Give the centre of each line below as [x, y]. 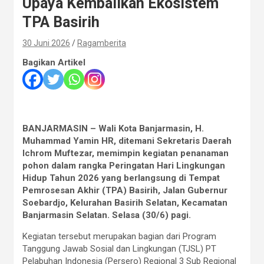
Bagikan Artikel [54, 62]
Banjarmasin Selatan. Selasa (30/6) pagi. [107, 215]
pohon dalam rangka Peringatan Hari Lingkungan [124, 166]
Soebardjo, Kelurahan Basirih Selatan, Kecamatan [125, 203]
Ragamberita [102, 43]
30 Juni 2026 [46, 43]
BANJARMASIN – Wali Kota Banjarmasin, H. [113, 128]
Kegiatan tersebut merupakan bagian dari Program [119, 236]
